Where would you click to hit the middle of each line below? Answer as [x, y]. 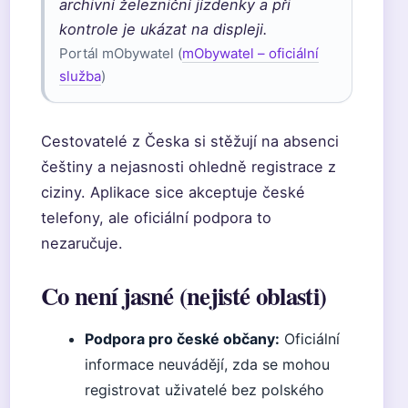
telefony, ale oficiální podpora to [156, 218]
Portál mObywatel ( [121, 53]
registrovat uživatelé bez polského [204, 390]
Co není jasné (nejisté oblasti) [184, 296]
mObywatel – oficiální [250, 53]
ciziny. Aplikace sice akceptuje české [173, 192]
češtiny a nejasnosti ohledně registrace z [189, 167]
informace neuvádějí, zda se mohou [207, 364]
